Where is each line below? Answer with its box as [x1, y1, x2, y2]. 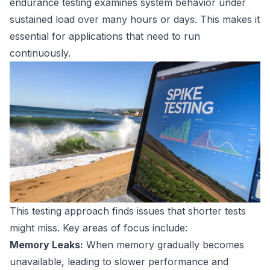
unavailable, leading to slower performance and [10, 256, 228, 268]
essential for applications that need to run [10, 30, 200, 42]
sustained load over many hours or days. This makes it [10, 13, 260, 25]
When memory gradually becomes [83, 239, 244, 251]
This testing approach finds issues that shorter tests [10, 205, 246, 218]
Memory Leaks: [10, 239, 83, 251]
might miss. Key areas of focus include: [10, 222, 187, 234]
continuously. [10, 47, 71, 59]
